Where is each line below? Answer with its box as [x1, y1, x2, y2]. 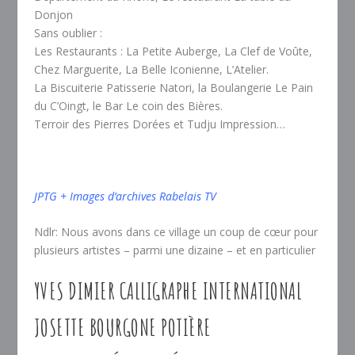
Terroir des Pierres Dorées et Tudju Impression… [33, 116, 285, 132]
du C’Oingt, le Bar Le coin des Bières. [33, 98, 223, 114]
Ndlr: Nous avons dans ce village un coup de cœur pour [33, 224, 318, 240]
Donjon [33, 7, 73, 23]
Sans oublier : [33, 25, 102, 41]
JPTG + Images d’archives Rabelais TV [33, 188, 216, 204]
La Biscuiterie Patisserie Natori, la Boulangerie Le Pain [33, 80, 313, 96]
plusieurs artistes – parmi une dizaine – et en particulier [33, 242, 315, 258]
